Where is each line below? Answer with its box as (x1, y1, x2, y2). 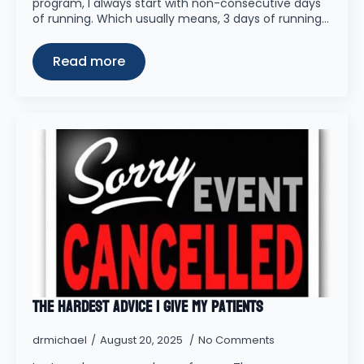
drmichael (32, 332, 87, 348)
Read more (53, 52, 125, 71)
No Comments (198, 332, 275, 348)
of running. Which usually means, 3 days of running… (32, 11, 329, 27)
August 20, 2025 (100, 332, 185, 348)
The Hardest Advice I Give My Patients (32, 292, 263, 322)
